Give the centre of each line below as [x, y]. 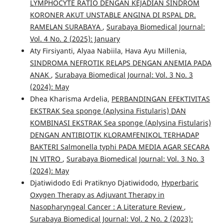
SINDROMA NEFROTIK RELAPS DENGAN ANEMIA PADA [120, 63]
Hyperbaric [180, 183]
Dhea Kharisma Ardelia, [70, 99]
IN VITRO [46, 159]
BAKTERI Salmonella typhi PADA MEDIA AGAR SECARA [119, 147]
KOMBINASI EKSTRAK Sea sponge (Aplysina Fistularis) [120, 123]
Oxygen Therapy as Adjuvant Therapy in [97, 195]
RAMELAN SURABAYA [66, 27]
